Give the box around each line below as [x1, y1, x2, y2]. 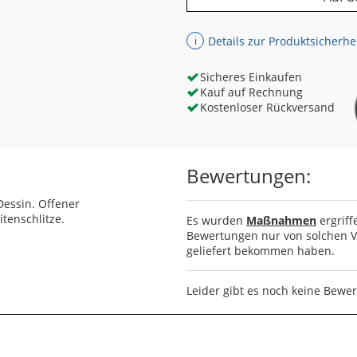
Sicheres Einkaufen [199, 69, 302, 84]
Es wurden [186, 213, 246, 229]
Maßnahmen [246, 213, 316, 229]
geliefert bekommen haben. [186, 243, 335, 259]
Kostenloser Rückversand [199, 100, 335, 115]
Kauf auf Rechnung [199, 84, 303, 100]
